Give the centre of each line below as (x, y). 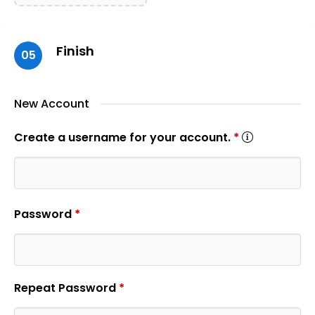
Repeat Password (66, 288)
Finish (75, 51)
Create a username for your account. (124, 138)
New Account (52, 104)
